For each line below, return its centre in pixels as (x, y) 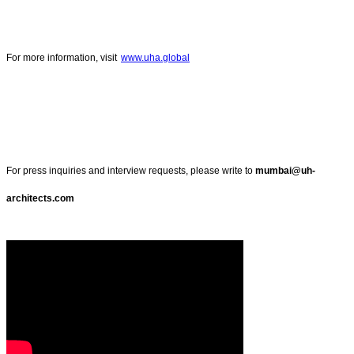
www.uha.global (155, 57)
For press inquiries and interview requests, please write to (131, 171)
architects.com (40, 199)
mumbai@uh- (285, 171)
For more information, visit (62, 57)
